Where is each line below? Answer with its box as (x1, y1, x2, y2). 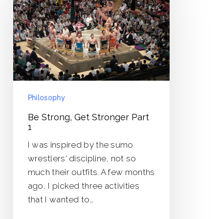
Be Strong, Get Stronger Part (27, 111, 149, 122)
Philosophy (27, 93, 65, 102)
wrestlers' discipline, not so (27, 153, 136, 163)
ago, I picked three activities (27, 180, 139, 191)
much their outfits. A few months (27, 167, 155, 177)
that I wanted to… (27, 194, 93, 204)
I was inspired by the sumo (27, 139, 133, 150)
